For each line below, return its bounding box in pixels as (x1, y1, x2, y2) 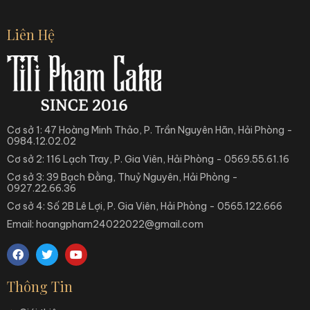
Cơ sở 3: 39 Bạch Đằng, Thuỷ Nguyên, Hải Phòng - (7, 171, 238, 183)
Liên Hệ (7, 25, 55, 44)
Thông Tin (7, 277, 73, 295)
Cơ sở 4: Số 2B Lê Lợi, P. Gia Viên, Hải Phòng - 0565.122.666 (7, 200, 282, 212)
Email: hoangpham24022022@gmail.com (7, 218, 203, 230)
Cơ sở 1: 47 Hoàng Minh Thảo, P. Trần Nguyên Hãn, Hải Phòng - (7, 124, 293, 136)
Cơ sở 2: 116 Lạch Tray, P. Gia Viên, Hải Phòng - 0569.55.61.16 (7, 153, 289, 165)
